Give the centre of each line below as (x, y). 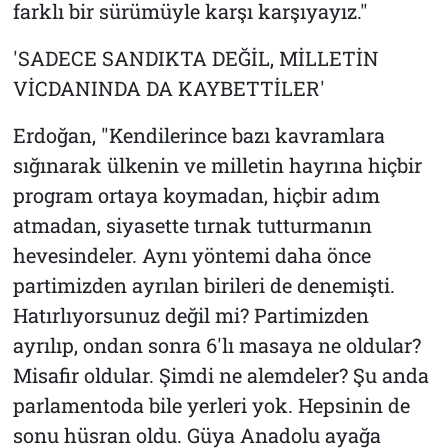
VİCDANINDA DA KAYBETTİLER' (168, 87)
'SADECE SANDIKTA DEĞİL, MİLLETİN (195, 57)
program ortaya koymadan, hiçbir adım (196, 194)
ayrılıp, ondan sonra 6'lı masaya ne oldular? (216, 344)
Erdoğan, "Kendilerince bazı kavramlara (198, 134)
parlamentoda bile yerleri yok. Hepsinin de (211, 404)
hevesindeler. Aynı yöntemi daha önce (191, 254)
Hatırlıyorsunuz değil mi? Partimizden (190, 314)
